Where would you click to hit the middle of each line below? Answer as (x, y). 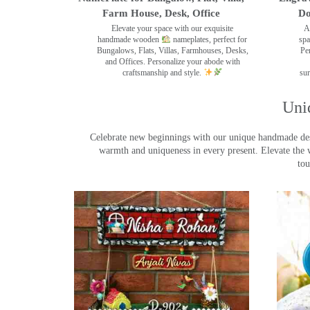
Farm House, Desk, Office (162, 13)
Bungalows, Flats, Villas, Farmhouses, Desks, (172, 50)
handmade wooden (130, 39)
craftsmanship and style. (163, 72)
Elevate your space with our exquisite (173, 28)
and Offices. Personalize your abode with (172, 61)
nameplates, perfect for (209, 39)
